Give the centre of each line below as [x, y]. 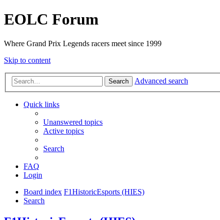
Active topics [64, 131]
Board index [43, 192]
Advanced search [161, 81]
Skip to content [27, 60]
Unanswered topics [73, 122]
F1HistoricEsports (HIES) [104, 192]
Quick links [41, 105]
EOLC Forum [51, 19]
